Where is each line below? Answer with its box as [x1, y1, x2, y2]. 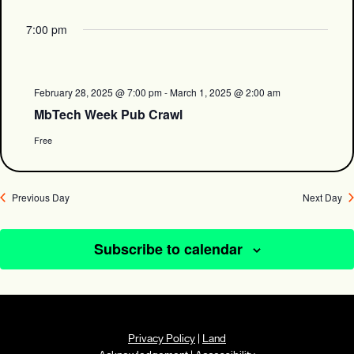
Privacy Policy [128, 332, 195, 345]
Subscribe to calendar [93, 239, 243, 259]
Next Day [303, 190, 342, 204]
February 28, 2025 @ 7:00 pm [34, 85, 162, 99]
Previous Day [12, 190, 70, 204]
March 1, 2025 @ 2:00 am [170, 85, 281, 99]
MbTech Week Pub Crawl [34, 105, 183, 123]
